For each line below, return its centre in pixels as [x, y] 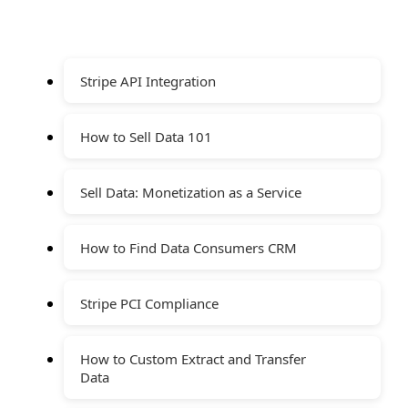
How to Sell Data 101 [146, 136]
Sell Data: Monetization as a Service [191, 192]
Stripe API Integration [148, 81]
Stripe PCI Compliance [149, 303]
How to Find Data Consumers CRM [189, 247]
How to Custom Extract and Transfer [193, 358]
